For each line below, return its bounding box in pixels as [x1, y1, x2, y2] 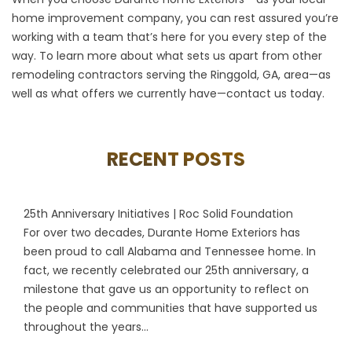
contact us [226, 85, 287, 101]
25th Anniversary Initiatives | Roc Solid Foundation [24, 205, 293, 222]
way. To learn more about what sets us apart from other [12, 47, 322, 64]
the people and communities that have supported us [24, 299, 317, 316]
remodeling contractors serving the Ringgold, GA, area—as [12, 66, 331, 82]
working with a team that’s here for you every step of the [12, 28, 327, 45]
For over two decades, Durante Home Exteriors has [24, 224, 300, 240]
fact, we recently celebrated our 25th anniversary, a [24, 262, 309, 278]
